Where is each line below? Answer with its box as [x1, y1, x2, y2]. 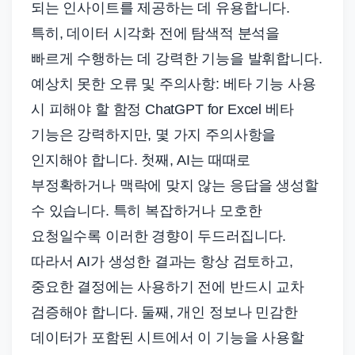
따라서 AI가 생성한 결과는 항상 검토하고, [31, 253, 293, 269]
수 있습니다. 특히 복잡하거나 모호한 [31, 202, 262, 219]
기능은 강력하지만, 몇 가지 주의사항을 [31, 126, 277, 143]
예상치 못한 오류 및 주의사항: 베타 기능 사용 [31, 75, 316, 92]
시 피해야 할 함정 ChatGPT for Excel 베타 [31, 101, 294, 117]
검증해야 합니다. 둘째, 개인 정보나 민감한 [31, 303, 298, 320]
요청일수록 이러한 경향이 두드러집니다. [31, 227, 287, 244]
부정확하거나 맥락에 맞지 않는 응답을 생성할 [31, 177, 319, 193]
